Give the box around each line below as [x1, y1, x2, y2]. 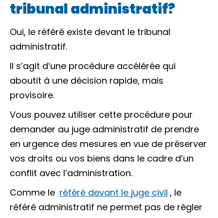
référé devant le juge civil [59, 186, 168, 199]
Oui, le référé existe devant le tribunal [10, 26, 170, 38]
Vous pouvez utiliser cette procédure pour [10, 109, 193, 121]
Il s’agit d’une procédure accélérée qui [10, 60, 176, 72]
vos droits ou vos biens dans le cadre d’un [10, 152, 194, 164]
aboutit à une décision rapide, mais [10, 74, 163, 87]
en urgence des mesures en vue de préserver [10, 138, 207, 150]
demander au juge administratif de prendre [10, 123, 199, 135]
